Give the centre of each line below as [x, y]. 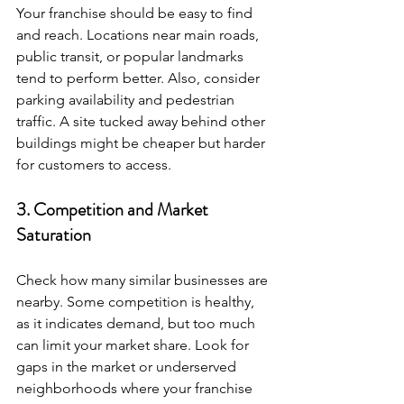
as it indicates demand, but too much [138, 323]
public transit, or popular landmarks [132, 56]
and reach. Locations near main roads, [139, 35]
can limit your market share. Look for [134, 345]
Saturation [54, 235]
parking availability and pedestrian [127, 100]
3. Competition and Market [114, 210]
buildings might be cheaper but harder [142, 143]
